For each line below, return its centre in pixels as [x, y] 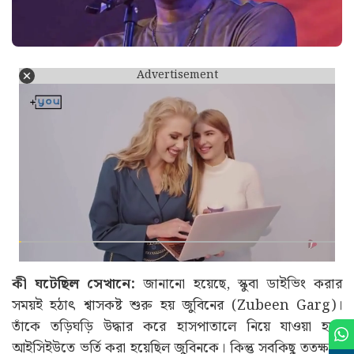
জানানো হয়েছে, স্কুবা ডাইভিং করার [239, 284]
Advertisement [177, 75]
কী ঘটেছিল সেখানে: [74, 284]
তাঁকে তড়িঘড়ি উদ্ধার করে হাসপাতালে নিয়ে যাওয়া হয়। [177, 326]
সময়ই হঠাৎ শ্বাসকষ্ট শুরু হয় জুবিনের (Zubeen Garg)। [177, 305]
